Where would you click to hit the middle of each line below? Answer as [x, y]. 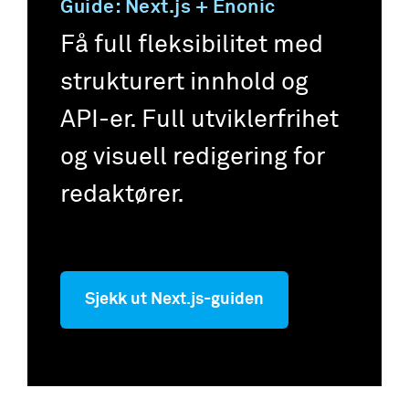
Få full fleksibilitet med [192, 45]
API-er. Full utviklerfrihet [199, 120]
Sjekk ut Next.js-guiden [174, 299]
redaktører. [122, 194]
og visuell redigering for [193, 157]
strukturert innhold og [184, 82]
